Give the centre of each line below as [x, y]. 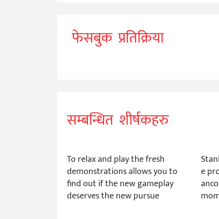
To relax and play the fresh [116, 159]
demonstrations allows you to [122, 171]
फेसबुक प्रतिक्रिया [118, 38]
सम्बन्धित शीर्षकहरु [118, 120]
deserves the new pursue [113, 196]
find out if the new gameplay [120, 184]
